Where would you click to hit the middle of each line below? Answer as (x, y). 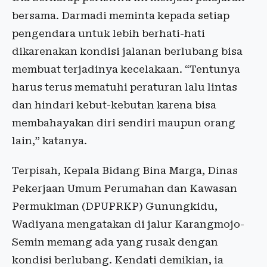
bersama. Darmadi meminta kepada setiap (121, 16)
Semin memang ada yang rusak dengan (115, 242)
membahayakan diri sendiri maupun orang (124, 123)
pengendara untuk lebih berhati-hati (108, 34)
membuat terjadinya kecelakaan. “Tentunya (126, 69)
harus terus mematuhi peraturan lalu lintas (125, 87)
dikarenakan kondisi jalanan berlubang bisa (127, 52)
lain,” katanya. (49, 141)
